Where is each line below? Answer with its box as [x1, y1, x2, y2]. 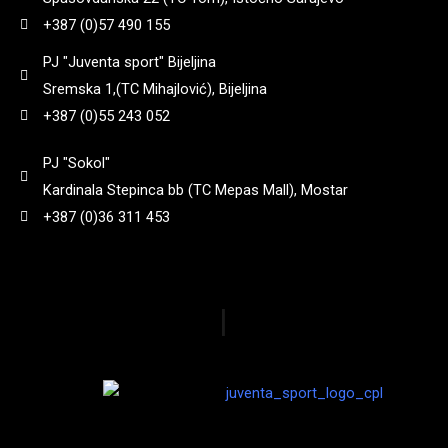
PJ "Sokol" [42, 153, 110, 172]
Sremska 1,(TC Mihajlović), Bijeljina [42, 79, 267, 98]
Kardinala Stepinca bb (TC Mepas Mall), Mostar [42, 180, 348, 199]
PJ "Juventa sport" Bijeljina [42, 52, 216, 71]
